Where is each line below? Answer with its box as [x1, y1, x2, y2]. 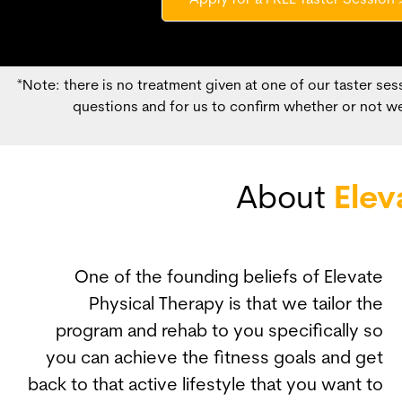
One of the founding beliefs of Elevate [74, 269, 383, 287]
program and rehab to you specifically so [55, 323, 383, 341]
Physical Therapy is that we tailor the [88, 296, 383, 314]
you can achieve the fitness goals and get [45, 350, 383, 368]
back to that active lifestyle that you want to [27, 377, 383, 395]
